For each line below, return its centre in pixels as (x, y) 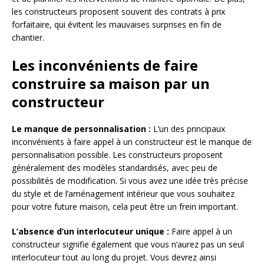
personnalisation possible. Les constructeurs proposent (117, 155)
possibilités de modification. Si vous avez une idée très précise (130, 181)
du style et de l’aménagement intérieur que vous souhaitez (123, 194)
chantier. (28, 38)
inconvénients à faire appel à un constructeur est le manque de (132, 142)
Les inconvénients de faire (105, 65)
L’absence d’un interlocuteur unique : (90, 232)
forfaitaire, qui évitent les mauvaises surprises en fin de (117, 25)
